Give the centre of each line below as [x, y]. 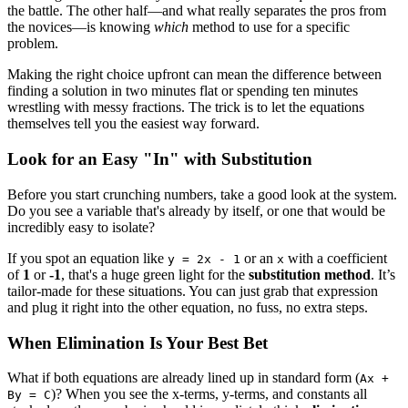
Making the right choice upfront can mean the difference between [194, 75]
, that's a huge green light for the [155, 274]
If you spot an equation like [87, 258]
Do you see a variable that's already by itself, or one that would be [196, 210]
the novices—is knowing [81, 27]
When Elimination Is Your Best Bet [138, 342]
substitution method [310, 274]
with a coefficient [336, 258]
